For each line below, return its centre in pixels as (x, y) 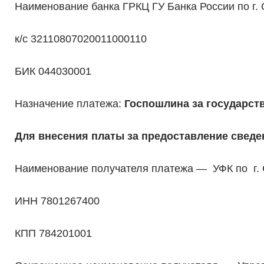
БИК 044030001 (53, 72)
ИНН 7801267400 (57, 201)
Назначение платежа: (69, 104)
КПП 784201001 (53, 234)
